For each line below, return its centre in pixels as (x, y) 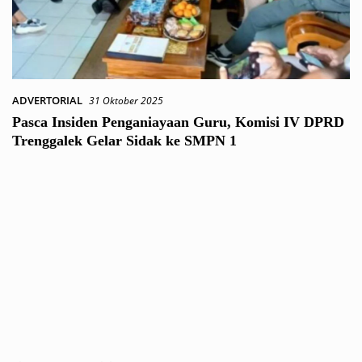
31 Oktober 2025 (126, 101)
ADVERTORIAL (47, 100)
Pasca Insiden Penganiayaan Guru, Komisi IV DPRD (178, 122)
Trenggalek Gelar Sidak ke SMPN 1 (124, 141)
